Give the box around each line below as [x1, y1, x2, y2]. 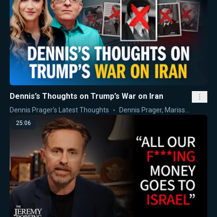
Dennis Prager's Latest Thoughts [10, 106, 109, 114]
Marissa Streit [165, 106, 185, 114]
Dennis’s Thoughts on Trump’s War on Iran [10, 92, 163, 101]
